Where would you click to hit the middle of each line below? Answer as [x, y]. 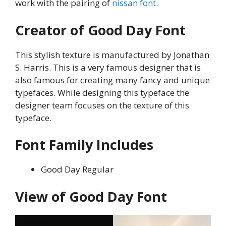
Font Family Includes [84, 145]
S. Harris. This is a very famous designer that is [108, 67]
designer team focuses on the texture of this [102, 105]
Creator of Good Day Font [100, 30]
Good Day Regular [77, 169]
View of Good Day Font [91, 196]
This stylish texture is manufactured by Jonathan [112, 54]
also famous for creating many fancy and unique [112, 80]
